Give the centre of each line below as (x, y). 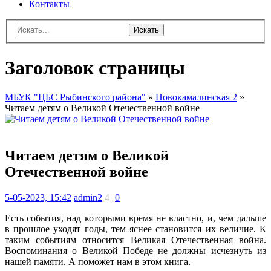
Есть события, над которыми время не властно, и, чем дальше (135, 218)
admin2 (88, 197)
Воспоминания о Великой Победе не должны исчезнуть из (135, 250)
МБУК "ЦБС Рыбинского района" (75, 97)
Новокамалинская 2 (196, 97)
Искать (146, 30)
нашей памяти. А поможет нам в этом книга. (98, 261)
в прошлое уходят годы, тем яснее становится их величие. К (135, 229)
